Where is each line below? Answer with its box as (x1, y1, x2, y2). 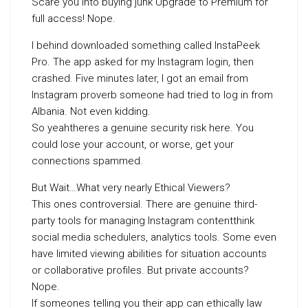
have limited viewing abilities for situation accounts (32, 247, 267, 260)
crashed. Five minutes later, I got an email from (32, 72, 248, 85)
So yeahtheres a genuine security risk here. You (32, 122, 254, 134)
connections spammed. (32, 155, 143, 167)
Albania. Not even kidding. (32, 105, 151, 118)
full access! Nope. (32, 12, 115, 25)
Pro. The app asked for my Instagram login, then (32, 56, 254, 68)
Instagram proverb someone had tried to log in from (32, 89, 273, 101)
